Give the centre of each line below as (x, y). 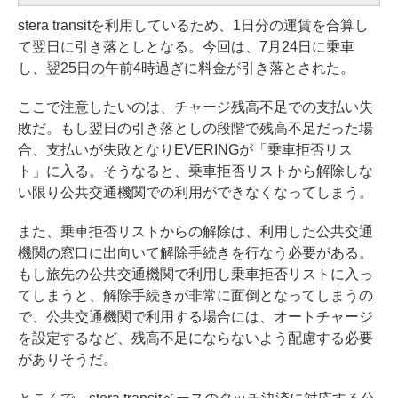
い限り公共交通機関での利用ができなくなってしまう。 (195, 192)
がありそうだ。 (68, 359)
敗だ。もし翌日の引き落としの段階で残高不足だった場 (195, 128)
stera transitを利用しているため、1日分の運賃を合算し (193, 25)
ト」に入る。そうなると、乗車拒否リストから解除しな (195, 171)
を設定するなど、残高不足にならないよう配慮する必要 (195, 338)
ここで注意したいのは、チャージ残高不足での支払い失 (195, 107)
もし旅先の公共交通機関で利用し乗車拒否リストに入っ (195, 274)
